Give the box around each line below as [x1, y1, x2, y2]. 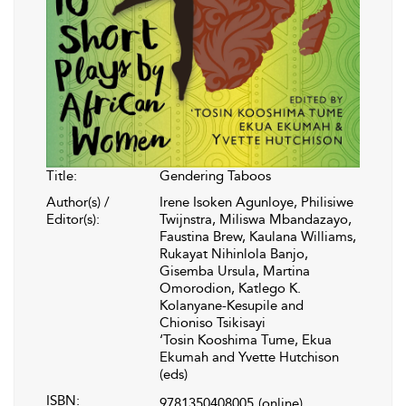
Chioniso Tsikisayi [159, 314, 266, 331]
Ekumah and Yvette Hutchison [159, 348, 339, 365]
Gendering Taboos [159, 167, 271, 184]
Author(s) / [46, 193, 110, 210]
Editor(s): [46, 210, 100, 227]
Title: [46, 167, 77, 184]
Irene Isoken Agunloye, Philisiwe [159, 193, 353, 210]
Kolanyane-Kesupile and [159, 296, 304, 314]
